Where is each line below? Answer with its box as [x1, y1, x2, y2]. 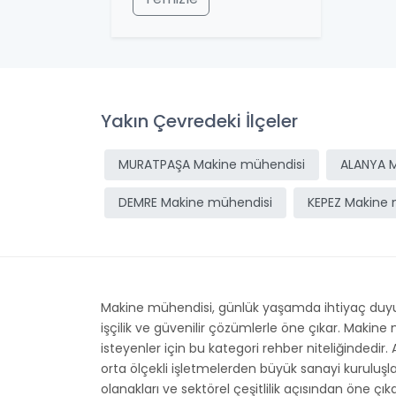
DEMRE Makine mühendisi [118, 194, 272, 211]
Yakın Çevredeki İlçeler [101, 109, 298, 133]
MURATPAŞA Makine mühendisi [118, 156, 305, 173]
